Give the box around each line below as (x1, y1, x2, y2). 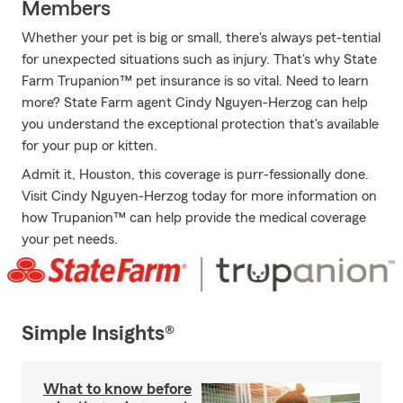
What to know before (43, 381, 192, 398)
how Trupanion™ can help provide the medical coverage (22, 210, 366, 225)
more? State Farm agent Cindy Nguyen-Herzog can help (22, 95, 368, 110)
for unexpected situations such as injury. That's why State (22, 52, 377, 67)
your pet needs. (22, 232, 118, 246)
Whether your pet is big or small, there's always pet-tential (22, 31, 381, 45)
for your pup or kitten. (22, 139, 157, 153)
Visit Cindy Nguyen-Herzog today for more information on (22, 189, 377, 203)
